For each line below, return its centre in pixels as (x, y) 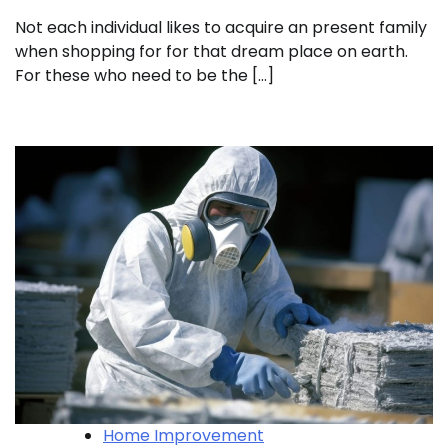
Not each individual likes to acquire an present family (221, 27)
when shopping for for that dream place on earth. (211, 51)
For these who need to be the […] (144, 75)
